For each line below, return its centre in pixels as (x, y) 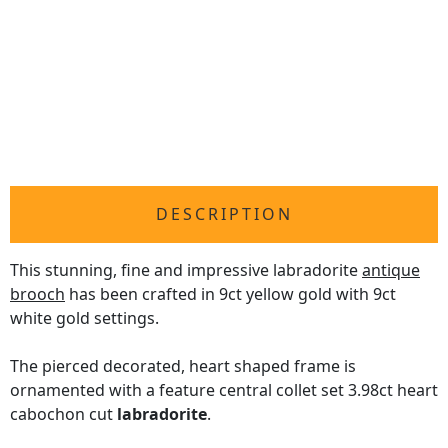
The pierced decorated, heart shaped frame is (183, 366)
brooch (37, 294)
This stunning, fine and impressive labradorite (186, 270)
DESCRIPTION (224, 214)
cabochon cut (63, 414)
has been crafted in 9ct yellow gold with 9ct (230, 294)
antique (391, 270)
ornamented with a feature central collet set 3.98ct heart (224, 390)
